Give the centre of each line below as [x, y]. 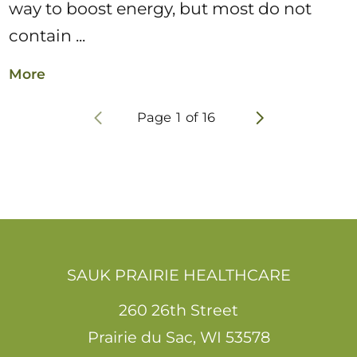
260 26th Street [178, 310]
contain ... [47, 35]
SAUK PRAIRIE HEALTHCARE [178, 275]
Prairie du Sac [140, 337]
